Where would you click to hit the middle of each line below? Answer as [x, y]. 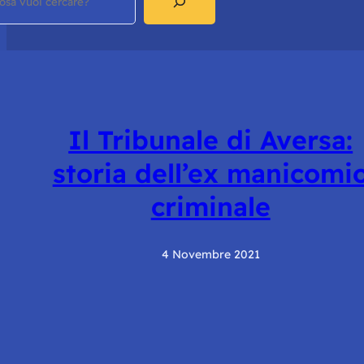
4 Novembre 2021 [210, 254]
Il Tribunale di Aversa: [211, 140]
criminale [210, 207]
